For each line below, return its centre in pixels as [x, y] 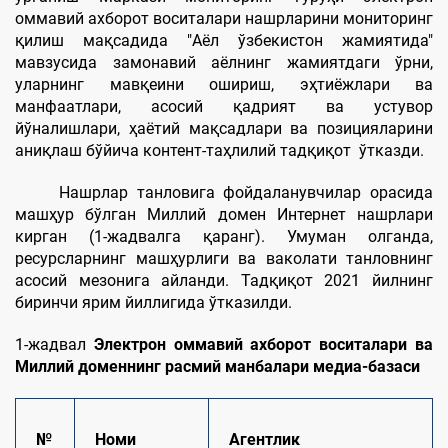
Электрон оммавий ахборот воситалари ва [263, 344]
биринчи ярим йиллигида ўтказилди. [153, 302]
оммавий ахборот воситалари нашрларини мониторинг [224, 18]
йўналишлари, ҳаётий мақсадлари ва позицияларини [224, 128]
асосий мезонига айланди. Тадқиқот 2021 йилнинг [224, 280]
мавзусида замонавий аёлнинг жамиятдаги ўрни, [224, 62]
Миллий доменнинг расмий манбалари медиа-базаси [217, 366]
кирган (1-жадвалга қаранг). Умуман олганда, [224, 236]
